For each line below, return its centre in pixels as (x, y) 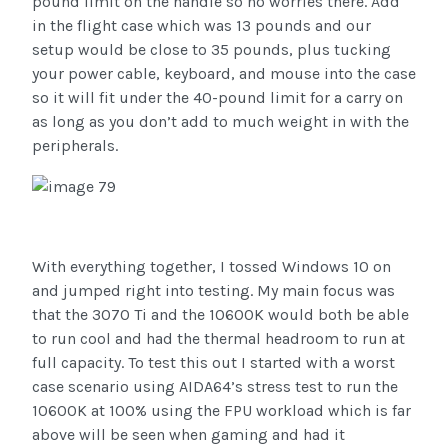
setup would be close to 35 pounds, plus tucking (211, 49)
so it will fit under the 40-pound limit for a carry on (217, 97)
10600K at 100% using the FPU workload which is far (221, 410)
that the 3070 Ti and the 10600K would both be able (220, 314)
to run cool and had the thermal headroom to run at (218, 338)
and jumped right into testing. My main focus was (213, 290)
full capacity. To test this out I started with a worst (213, 362)
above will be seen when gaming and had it (188, 434)
